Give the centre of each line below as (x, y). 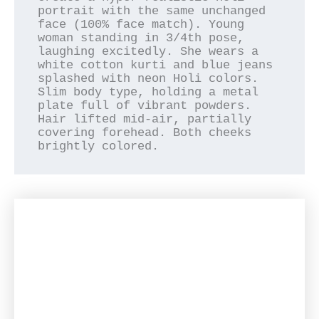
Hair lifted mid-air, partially (145, 119)
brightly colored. (99, 146)
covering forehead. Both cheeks (145, 132)
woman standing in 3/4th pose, (141, 38)
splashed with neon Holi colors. (148, 78)
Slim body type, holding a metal (148, 92)
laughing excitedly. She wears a (148, 51)
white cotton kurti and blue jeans (156, 65)
